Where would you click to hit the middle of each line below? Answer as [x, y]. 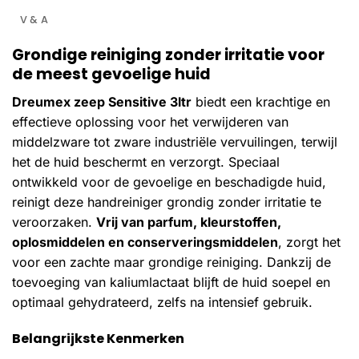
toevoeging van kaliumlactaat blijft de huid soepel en [171, 282]
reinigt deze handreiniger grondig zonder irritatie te [167, 202]
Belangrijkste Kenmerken [98, 339]
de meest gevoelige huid [111, 75]
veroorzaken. [54, 222]
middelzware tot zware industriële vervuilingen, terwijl [175, 141]
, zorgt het [309, 242]
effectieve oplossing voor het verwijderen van [150, 121]
